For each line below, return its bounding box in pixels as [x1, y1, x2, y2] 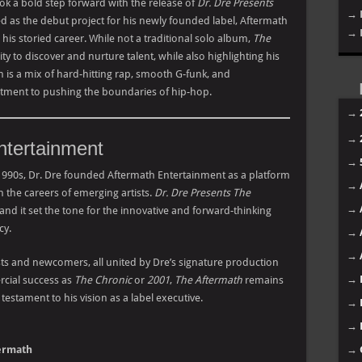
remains [242, 274, 284, 286]
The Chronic [74, 274, 132, 286]
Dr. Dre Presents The [154, 187, 250, 199]
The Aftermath [175, 274, 242, 286]
